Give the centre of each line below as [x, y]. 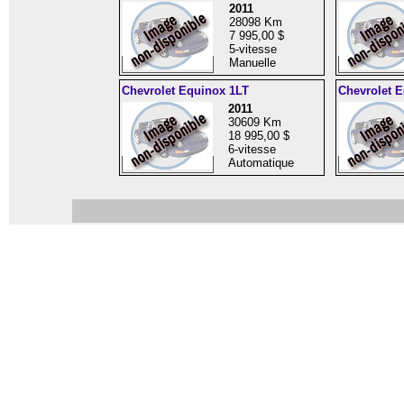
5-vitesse [252, 49]
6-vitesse [252, 149]
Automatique [261, 163]
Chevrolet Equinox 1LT [185, 91]
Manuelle [252, 63]
